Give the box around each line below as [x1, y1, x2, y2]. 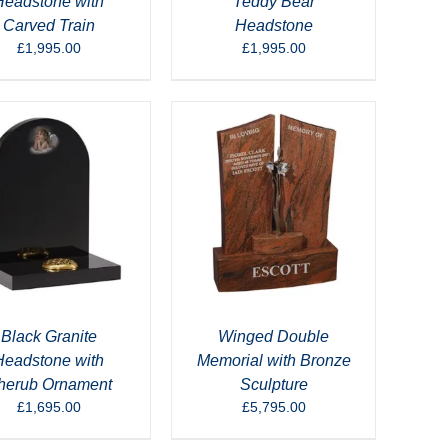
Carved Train [2, 17, 95, 34]
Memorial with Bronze [196, 352, 351, 369]
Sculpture [239, 376, 308, 393]
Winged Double [218, 328, 329, 345]
